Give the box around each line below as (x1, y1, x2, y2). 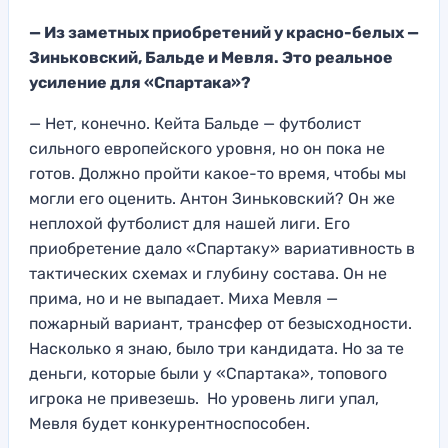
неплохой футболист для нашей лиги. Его (29, 213, 350, 233)
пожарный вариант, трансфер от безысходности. (29, 313, 412, 333)
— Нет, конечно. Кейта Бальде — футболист (29, 113, 361, 133)
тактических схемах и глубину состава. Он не (29, 263, 387, 283)
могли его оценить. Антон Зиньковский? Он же (29, 188, 395, 208)
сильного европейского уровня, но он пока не (29, 138, 385, 158)
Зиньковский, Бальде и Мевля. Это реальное (29, 47, 393, 67)
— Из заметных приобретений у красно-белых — (29, 22, 419, 42)
